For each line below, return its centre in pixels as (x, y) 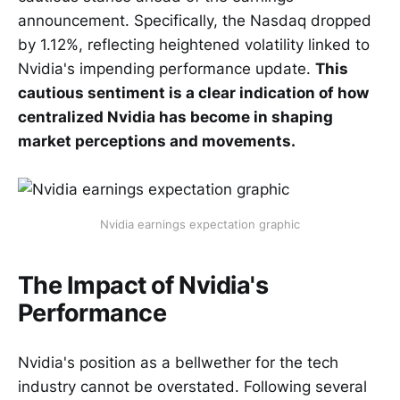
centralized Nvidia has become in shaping (175, 117)
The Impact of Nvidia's (143, 285)
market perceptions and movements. (157, 141)
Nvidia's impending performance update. (167, 68)
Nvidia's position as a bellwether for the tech (178, 362)
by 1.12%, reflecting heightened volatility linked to (194, 44)
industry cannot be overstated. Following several (192, 386)
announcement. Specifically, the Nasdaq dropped (195, 20)
